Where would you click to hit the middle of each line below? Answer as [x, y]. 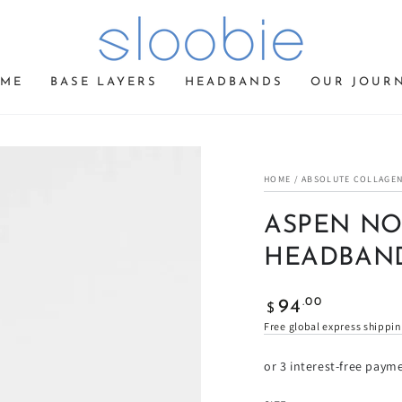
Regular [289, 301]
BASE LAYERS [104, 82]
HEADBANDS [234, 82]
